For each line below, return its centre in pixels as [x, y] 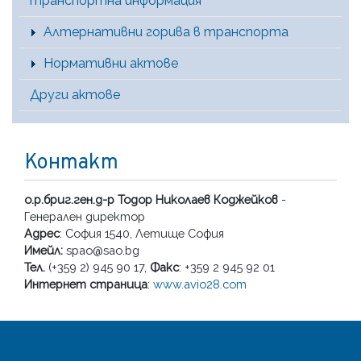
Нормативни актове [111, 64]
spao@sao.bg [101, 251]
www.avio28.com [200, 284]
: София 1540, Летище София [142, 234]
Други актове [75, 95]
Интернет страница [86, 284]
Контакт [71, 164]
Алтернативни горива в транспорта [166, 32]
